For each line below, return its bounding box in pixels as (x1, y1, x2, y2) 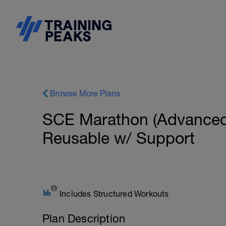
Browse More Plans (50, 89, 120, 98)
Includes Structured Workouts (60, 189, 169, 198)
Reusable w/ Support (42, 129, 195, 147)
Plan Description (42, 212, 126, 225)
